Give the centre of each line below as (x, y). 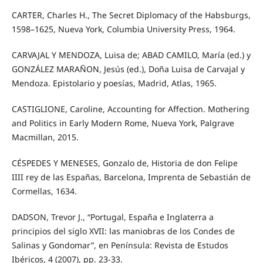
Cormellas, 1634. (44, 191)
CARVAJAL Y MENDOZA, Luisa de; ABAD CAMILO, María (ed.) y (131, 55)
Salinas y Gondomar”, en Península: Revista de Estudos (120, 245)
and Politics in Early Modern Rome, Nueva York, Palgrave (123, 123)
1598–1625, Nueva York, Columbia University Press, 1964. (123, 29)
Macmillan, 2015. (45, 137)
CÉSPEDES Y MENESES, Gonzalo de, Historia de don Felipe (124, 163)
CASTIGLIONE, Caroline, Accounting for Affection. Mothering (130, 109)
